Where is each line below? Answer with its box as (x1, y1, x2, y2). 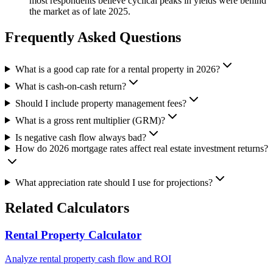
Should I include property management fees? (15, 97, 186, 108)
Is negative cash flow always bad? (15, 132, 146, 143)
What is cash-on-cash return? (15, 80, 126, 91)
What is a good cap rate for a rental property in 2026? (15, 63, 220, 74)
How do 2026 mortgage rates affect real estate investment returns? (15, 143, 268, 154)
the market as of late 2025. (29, 5, 130, 16)
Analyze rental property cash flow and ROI (5, 253, 171, 264)
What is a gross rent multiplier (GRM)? (15, 115, 165, 126)
